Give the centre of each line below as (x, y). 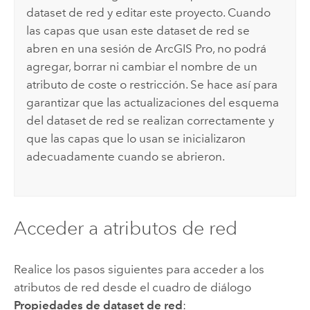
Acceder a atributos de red (125, 228)
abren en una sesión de (91, 49)
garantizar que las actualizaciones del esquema (153, 103)
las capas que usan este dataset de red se (138, 31)
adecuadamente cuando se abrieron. (126, 157)
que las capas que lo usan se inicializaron (136, 139)
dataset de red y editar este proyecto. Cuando (149, 13)
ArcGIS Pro (184, 49)
